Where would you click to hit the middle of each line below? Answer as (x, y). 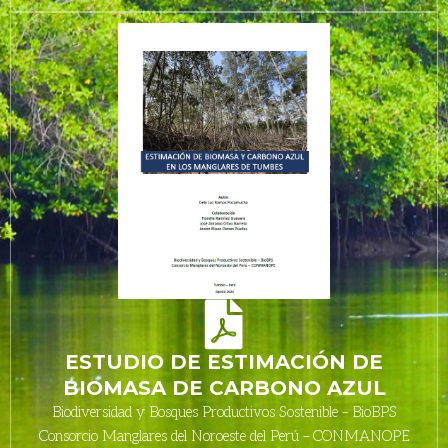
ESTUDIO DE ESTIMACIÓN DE (224, 362)
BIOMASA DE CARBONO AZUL (224, 388)
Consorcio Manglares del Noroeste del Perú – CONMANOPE (224, 437)
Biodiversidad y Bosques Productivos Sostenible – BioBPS (224, 413)
